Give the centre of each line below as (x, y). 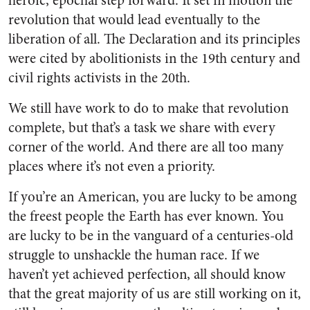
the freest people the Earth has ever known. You (146, 216)
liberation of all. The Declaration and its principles (154, 39)
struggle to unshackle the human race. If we (134, 255)
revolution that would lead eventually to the (134, 19)
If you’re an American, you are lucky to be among (153, 197)
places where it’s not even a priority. (112, 166)
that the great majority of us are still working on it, (155, 293)
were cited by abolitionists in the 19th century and (154, 58)
